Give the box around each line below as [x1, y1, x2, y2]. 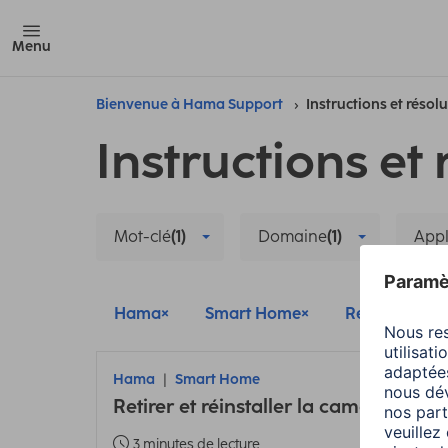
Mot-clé [114, 227, 171, 246]
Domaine [258, 227, 327, 246]
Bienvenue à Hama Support [96, 96, 283, 113]
